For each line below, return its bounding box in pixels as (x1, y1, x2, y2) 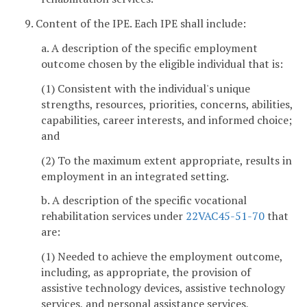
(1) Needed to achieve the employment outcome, (41, 249, 282, 265)
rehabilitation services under (41, 208, 186, 224)
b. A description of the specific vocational (41, 193, 247, 208)
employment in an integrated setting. (41, 168, 229, 184)
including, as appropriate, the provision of (41, 265, 251, 280)
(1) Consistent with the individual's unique (41, 80, 250, 96)
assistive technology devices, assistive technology (41, 280, 285, 296)
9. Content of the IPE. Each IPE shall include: (25, 16, 246, 32)
